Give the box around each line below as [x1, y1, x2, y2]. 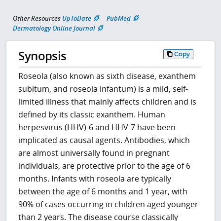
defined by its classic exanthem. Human [18, 109, 166, 120]
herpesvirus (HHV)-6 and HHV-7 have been [18, 122, 176, 133]
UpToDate [62, 13, 91, 23]
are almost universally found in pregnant [18, 147, 170, 159]
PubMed [107, 13, 131, 23]
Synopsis [18, 47, 67, 64]
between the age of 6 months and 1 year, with [18, 186, 188, 197]
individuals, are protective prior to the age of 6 [18, 160, 191, 172]
